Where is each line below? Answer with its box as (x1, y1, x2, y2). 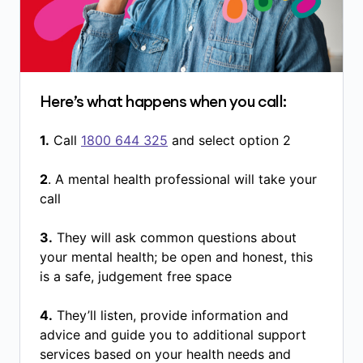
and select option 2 (168, 131, 295, 148)
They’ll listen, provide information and (53, 306, 288, 323)
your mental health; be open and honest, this (40, 248, 313, 265)
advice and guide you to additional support (40, 326, 306, 343)
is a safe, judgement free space (40, 267, 232, 284)
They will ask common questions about (53, 228, 297, 246)
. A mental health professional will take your (48, 170, 317, 187)
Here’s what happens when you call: (40, 91, 287, 111)
